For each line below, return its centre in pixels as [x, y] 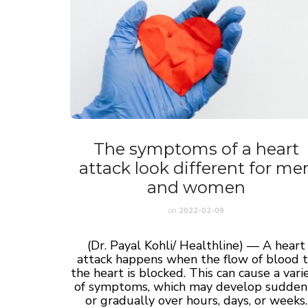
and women [196, 187]
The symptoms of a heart [196, 148]
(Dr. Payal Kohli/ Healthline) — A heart [196, 245]
